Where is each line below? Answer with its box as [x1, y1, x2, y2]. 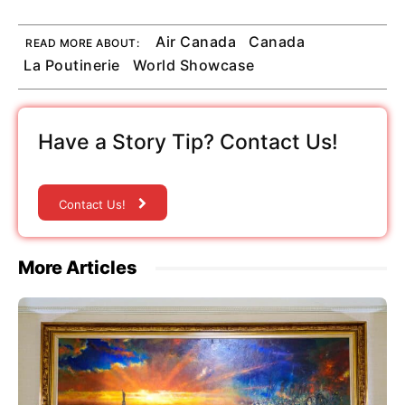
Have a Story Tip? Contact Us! [38, 129, 338, 155]
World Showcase [132, 56, 255, 75]
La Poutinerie [24, 56, 120, 75]
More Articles [18, 257, 137, 279]
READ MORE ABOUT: [25, 36, 139, 51]
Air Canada [155, 33, 236, 52]
